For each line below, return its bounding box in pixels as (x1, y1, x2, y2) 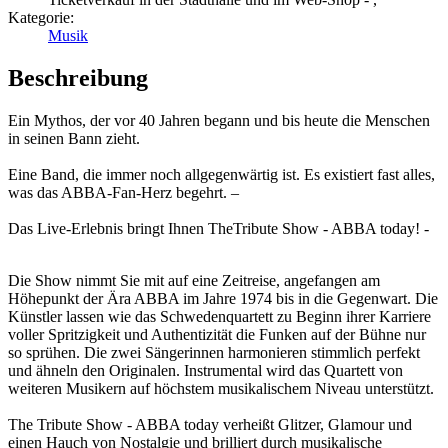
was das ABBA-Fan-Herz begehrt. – (8, 183, 239, 201)
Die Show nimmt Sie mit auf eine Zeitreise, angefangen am (8, 271, 380, 289)
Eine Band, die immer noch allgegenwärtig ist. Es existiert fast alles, (8, 165, 435, 183)
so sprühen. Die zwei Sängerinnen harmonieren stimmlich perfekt (8, 343, 420, 361)
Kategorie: (8, 9, 74, 27)
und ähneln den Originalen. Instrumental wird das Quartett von (8, 361, 403, 379)
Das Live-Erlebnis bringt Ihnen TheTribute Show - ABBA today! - (8, 219, 429, 237)
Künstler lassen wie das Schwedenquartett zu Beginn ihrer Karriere (8, 307, 431, 325)
